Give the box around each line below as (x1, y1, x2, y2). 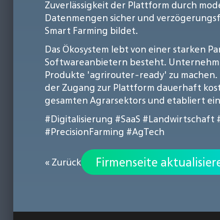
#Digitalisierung (45, 112, 113, 125)
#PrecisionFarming (45, 125, 124, 138)
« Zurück (45, 155, 81, 168)
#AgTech (126, 125, 165, 138)
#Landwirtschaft (142, 112, 215, 125)
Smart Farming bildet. (45, 24, 138, 37)
